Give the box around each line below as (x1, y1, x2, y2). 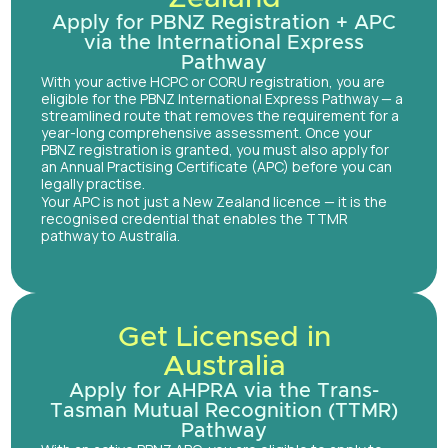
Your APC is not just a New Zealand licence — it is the (41, 192, 387, 212)
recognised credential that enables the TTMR (41, 209, 348, 229)
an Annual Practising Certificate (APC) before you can (41, 157, 392, 177)
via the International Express (84, 33, 364, 54)
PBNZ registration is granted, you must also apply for (41, 140, 389, 160)
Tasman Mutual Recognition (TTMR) (50, 401, 398, 422)
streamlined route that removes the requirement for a (41, 106, 399, 126)
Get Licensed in (117, 323, 331, 353)
